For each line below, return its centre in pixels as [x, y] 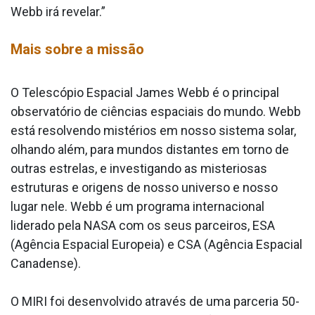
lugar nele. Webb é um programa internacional [137, 206]
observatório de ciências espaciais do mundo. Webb [156, 111]
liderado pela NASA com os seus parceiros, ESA [143, 225]
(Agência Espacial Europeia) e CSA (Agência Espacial [156, 244]
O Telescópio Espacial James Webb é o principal [145, 92]
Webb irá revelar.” [58, 11]
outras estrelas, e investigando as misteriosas [139, 168]
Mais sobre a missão [77, 49]
